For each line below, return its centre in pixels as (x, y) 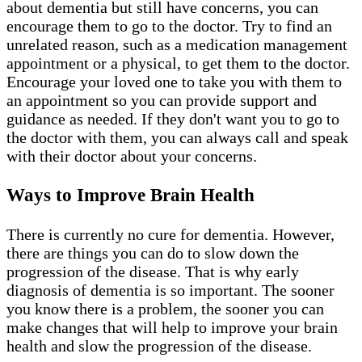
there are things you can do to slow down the (153, 253)
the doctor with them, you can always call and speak (177, 137)
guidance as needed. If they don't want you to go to (173, 118)
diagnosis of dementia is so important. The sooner (170, 290)
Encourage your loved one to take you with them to (174, 81)
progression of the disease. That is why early (153, 271)
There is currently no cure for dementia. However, (170, 234)
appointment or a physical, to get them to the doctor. (178, 63)
